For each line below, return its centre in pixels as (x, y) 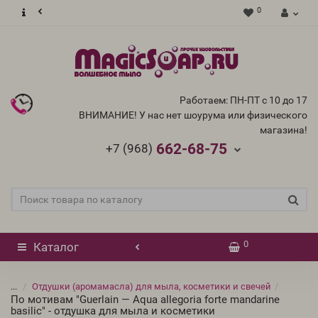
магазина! (284, 130)
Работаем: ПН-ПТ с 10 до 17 (243, 100)
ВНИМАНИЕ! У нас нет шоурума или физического (193, 115)
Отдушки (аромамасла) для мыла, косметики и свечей (152, 286)
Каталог (56, 247)
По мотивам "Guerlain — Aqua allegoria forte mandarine (145, 300)
